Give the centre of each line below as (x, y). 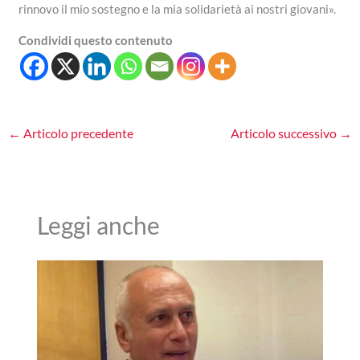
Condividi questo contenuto (96, 41)
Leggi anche (98, 225)
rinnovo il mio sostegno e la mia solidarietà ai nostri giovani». (178, 9)
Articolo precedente (78, 133)
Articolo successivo (284, 133)
